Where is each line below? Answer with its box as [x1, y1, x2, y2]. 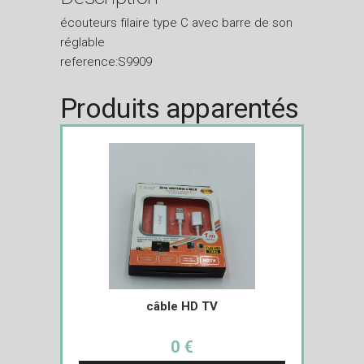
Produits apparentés [60, 91, 299, 124]
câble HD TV [146, 298, 218, 314]
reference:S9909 [60, 54, 152, 69]
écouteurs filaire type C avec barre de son [60, 15, 292, 30]
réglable [60, 34, 105, 50]
